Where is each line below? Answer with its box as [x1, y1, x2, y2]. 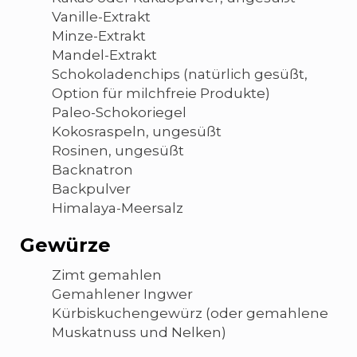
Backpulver [52, 180, 131, 197]
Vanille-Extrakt [52, 8, 151, 25]
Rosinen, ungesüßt [52, 142, 184, 159]
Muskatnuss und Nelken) [52, 324, 226, 340]
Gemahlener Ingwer [52, 285, 193, 302]
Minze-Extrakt [52, 27, 146, 44]
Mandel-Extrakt [52, 46, 157, 63]
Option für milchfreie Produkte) [52, 84, 270, 101]
